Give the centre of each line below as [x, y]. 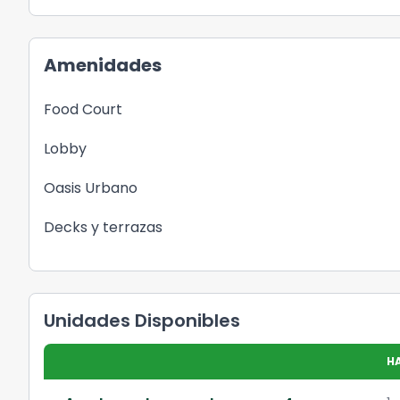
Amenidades [103, 65]
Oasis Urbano [91, 188]
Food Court [83, 109]
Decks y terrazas [103, 227]
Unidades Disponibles [142, 321]
